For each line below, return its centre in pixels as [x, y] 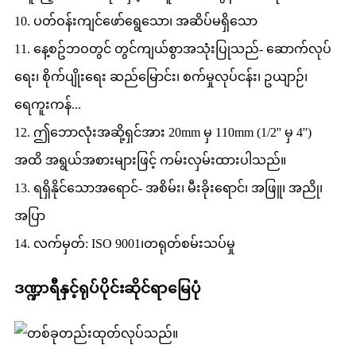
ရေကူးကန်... [48, 104]
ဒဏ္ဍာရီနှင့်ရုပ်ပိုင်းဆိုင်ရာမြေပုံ [108, 288]
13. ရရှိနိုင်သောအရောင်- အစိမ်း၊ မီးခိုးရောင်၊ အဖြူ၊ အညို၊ [168, 188]
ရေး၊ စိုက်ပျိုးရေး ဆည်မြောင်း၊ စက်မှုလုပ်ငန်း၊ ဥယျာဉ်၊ [161, 76]
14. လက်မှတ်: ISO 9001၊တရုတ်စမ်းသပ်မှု [125, 243]
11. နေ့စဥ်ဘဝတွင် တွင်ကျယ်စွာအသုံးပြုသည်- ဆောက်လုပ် [173, 48]
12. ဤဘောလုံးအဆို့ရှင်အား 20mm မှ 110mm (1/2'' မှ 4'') [163, 132]
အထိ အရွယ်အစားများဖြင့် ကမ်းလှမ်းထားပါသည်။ [150, 160]
